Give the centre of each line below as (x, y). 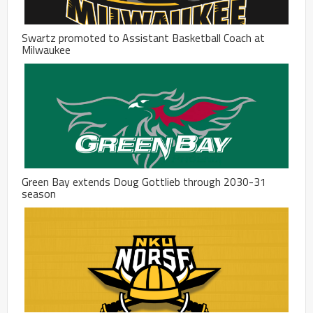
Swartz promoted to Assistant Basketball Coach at (143, 37)
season (39, 193)
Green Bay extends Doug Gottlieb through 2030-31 (144, 181)
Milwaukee (46, 49)
